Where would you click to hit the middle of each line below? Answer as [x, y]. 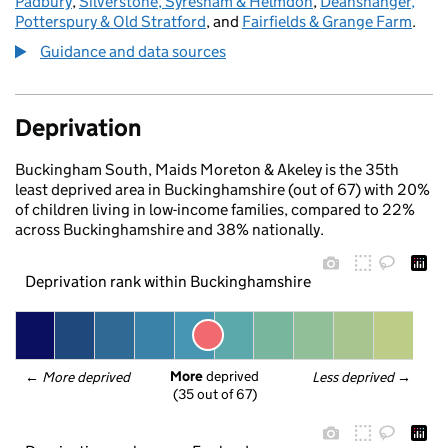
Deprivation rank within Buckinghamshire [167, 281]
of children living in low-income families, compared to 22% [215, 209]
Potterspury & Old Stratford [110, 21]
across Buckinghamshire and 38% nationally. [169, 229]
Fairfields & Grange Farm [327, 21]
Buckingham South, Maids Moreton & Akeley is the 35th [207, 169]
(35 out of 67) [214, 394]
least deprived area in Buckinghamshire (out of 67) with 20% [222, 189]
